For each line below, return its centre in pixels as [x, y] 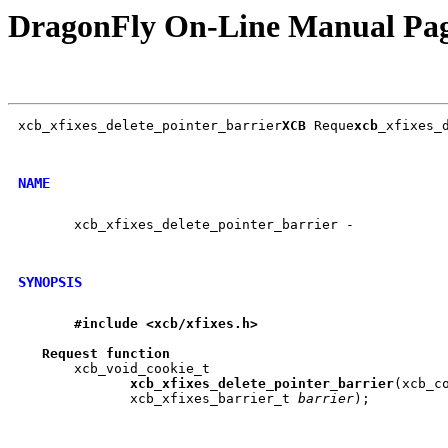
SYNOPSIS [50, 281]
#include [106, 324]
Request [70, 354]
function [138, 354]
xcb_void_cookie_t [114, 369]
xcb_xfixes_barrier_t [190, 399]
